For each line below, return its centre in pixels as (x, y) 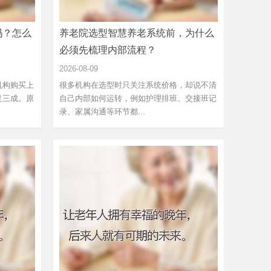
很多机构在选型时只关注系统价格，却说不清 (138, 85)
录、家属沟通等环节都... (102, 111)
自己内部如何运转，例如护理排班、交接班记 (138, 98)
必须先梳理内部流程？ (108, 50)
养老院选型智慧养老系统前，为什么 (137, 33)
